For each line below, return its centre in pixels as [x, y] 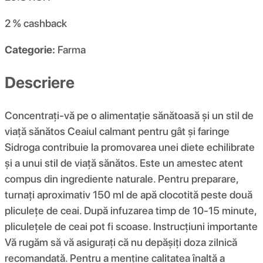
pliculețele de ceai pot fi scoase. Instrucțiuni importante [131, 226]
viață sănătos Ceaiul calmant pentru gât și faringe [117, 131]
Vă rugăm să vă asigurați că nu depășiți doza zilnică [121, 242]
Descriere [40, 82]
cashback [45, 23]
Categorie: [30, 50]
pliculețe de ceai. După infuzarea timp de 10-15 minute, [131, 210]
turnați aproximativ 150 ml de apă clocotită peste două [129, 194]
